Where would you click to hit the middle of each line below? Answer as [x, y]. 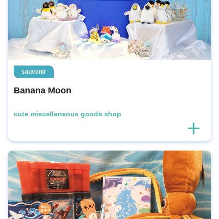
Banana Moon [43, 90]
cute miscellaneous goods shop [67, 114]
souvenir [34, 72]
